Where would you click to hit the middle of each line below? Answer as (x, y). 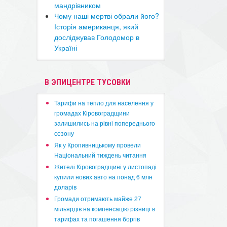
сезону (64, 133)
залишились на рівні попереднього (105, 123)
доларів (66, 187)
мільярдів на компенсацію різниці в (105, 209)
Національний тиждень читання (101, 155)
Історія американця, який (97, 26)
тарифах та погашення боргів (97, 219)
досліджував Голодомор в (97, 37)
